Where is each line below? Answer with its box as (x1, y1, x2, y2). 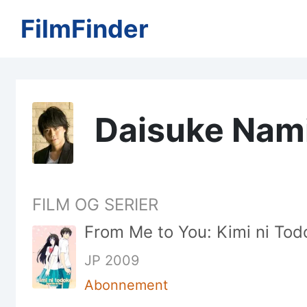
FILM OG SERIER (32, 195, 158, 214)
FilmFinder (20, 14, 149, 44)
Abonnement (84, 277, 168, 293)
